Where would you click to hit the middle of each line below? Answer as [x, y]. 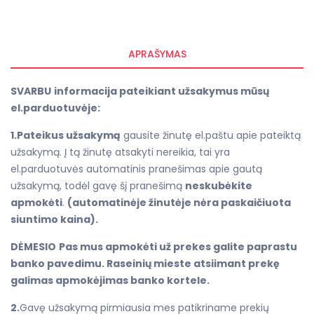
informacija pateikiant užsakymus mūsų [162, 91]
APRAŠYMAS [157, 54]
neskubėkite [219, 185]
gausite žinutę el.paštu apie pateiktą [211, 135]
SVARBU [31, 91]
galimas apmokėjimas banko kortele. [110, 280]
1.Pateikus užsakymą [66, 135]
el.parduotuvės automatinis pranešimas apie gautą [136, 169]
